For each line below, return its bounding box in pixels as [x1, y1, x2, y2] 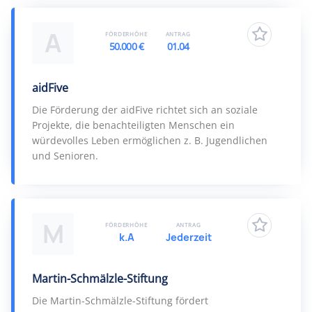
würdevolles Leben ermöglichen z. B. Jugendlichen [32, 134, 267, 147]
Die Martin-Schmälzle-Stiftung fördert [32, 294, 208, 307]
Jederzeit [165, 231, 212, 244]
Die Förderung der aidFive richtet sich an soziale [32, 103, 258, 116]
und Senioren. [32, 149, 98, 162]
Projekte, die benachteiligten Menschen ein [32, 118, 235, 132]
